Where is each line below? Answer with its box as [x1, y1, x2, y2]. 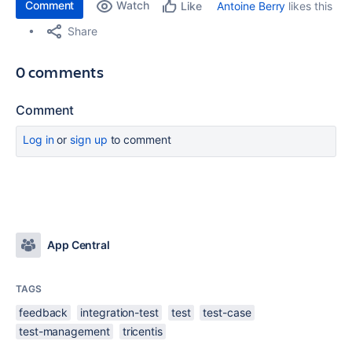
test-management [19, 324, 110, 338]
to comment [107, 133, 171, 146]
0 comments [16, 61, 104, 82]
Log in [23, 133, 54, 146]
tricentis [122, 324, 163, 338]
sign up [70, 133, 108, 146]
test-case [203, 306, 251, 319]
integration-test [80, 306, 159, 319]
